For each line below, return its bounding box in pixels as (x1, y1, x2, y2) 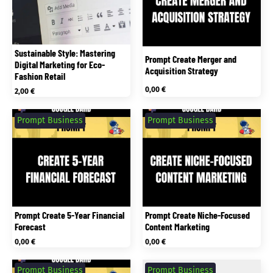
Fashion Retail (15, 70, 66, 82)
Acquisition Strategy (145, 64, 219, 76)
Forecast (15, 221, 46, 233)
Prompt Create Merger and (145, 52, 237, 65)
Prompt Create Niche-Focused (145, 209, 250, 221)
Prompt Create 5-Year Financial (15, 209, 125, 221)
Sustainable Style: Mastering (15, 47, 116, 59)
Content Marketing (145, 221, 210, 233)
